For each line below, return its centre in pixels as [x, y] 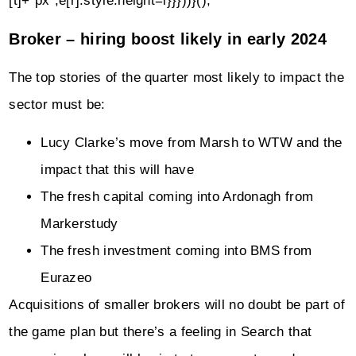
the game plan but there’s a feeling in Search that [161, 332]
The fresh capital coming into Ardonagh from [177, 197]
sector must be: [57, 104]
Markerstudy [79, 224]
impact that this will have [118, 170]
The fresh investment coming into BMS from [176, 251]
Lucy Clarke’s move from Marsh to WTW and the [192, 143]
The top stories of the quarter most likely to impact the [177, 77]
